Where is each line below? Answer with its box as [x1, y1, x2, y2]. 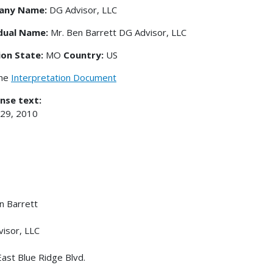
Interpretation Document [11, 71, 116, 83]
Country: [63, 48, 106, 61]
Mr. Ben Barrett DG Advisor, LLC [48, 26, 186, 38]
